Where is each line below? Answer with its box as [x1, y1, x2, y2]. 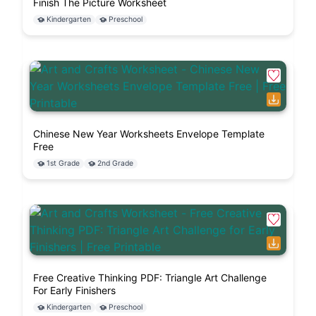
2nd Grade [97, 159, 133, 169]
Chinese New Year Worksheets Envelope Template [33, 128, 265, 140]
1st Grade [47, 159, 80, 169]
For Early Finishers [33, 284, 116, 297]
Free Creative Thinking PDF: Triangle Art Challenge [33, 272, 267, 284]
